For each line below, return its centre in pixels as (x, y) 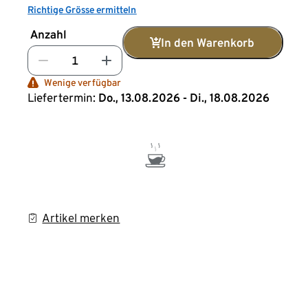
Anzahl (49, 34)
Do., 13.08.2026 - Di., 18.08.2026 (184, 98)
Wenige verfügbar (83, 82)
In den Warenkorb (208, 43)
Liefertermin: (62, 98)
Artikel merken (81, 218)
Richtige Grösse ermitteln (82, 10)
